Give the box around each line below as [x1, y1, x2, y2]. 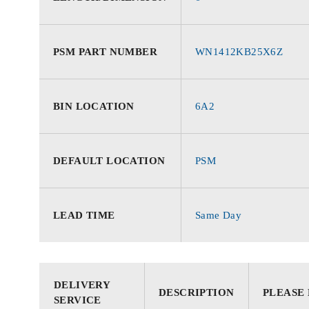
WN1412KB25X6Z [195, 46, 283, 57]
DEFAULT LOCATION [53, 154, 166, 166]
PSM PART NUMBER [53, 46, 157, 57]
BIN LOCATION [53, 100, 134, 112]
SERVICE [54, 294, 101, 306]
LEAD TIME [53, 209, 115, 221]
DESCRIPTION [159, 286, 235, 298]
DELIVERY [54, 279, 110, 290]
